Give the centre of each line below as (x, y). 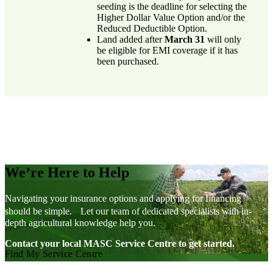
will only (223, 39)
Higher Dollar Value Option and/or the (171, 17)
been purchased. (128, 61)
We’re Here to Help (67, 172)
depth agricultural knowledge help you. (80, 222)
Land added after (131, 39)
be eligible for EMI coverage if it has (168, 50)
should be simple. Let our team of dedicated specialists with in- (128, 211)
